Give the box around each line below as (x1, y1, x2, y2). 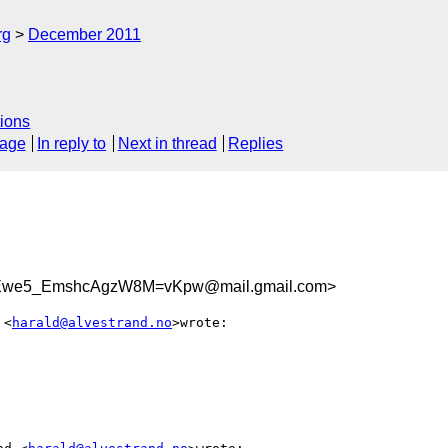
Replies (228, 135, 284, 153)
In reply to (37, 135, 107, 153)
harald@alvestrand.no (12, 314, 172, 330)
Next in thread (117, 135, 217, 153)
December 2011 (28, 26, 141, 43)
